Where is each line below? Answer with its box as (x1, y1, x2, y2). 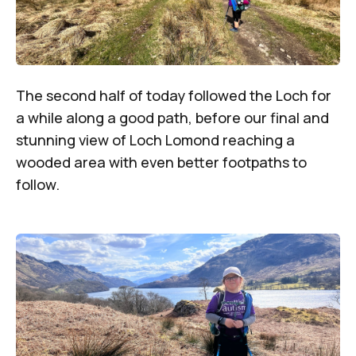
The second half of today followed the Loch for (16, 85, 331, 105)
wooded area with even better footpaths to (16, 152, 307, 172)
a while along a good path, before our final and (16, 107, 329, 127)
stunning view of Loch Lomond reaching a (16, 130, 295, 149)
